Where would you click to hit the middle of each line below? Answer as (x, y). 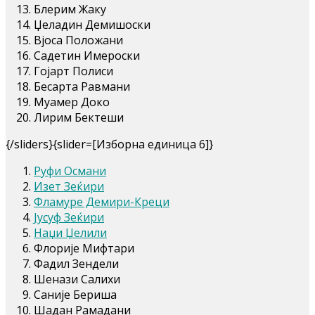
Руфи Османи (70, 171)
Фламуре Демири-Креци (102, 201)
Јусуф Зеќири (69, 217)
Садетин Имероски (87, 55)
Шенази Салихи (77, 279)
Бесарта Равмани (82, 86)
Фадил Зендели (76, 263)
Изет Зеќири (69, 186)
